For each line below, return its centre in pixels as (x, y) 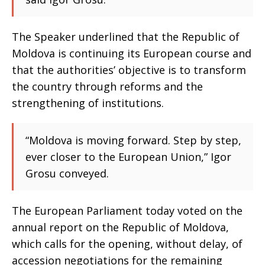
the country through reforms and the (107, 86)
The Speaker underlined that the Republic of (126, 37)
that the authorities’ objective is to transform (129, 70)
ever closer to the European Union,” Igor (128, 157)
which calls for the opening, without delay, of (127, 244)
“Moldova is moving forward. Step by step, (133, 140)
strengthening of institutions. (88, 103)
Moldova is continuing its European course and (132, 53)
